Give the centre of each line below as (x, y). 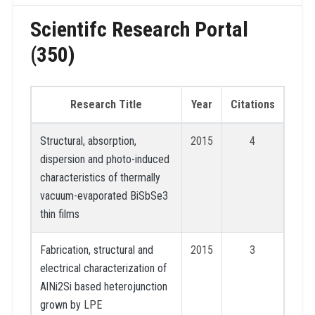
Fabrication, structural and (96, 250)
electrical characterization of (103, 268)
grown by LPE (71, 304)
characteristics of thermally (100, 177)
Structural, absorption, (88, 141)
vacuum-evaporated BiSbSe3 (104, 195)
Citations (252, 104)
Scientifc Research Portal (139, 29)
